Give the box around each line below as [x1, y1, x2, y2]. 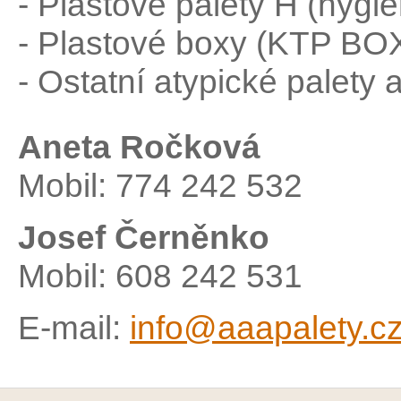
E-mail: [18, 310, 130, 346]
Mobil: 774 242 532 [18, 167, 303, 204]
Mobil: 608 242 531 [18, 258, 303, 294]
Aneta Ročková [18, 129, 260, 166]
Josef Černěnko [18, 219, 269, 256]
